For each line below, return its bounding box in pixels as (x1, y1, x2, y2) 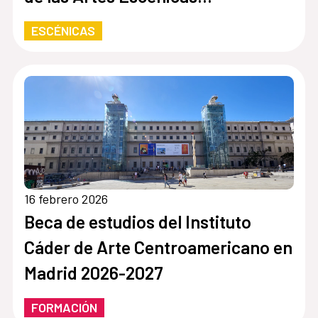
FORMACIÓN (31, 300, 97, 316)
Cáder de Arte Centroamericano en (23, 236, 292, 258)
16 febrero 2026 (23, 191, 108, 207)
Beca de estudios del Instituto (23, 211, 251, 233)
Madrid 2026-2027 (23, 262, 163, 284)
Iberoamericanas (23, 11, 155, 33)
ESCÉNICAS (31, 23, 95, 39)
